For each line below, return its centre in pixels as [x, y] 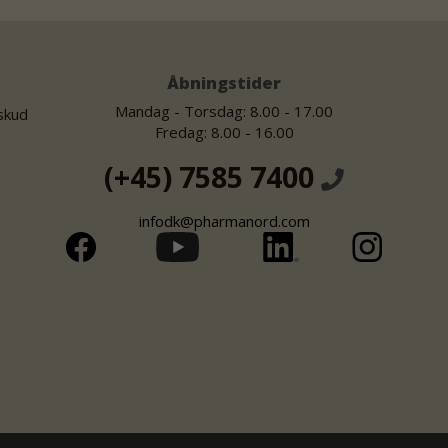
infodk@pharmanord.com [224, 221]
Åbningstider [224, 82]
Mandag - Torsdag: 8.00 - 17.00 [224, 111]
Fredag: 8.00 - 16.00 [224, 132]
